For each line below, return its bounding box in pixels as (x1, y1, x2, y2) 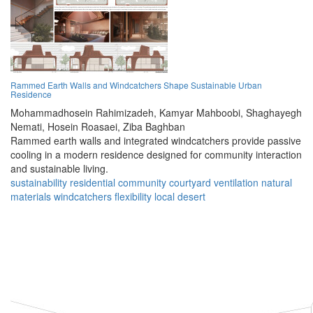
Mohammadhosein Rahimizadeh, (10, 105, 156, 120)
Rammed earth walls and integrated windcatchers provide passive (10, 133, 301, 148)
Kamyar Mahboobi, (159, 105, 243, 120)
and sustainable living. (10, 161, 108, 176)
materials (10, 189, 51, 204)
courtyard (169, 175, 211, 190)
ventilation (214, 175, 259, 190)
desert (177, 189, 205, 204)
